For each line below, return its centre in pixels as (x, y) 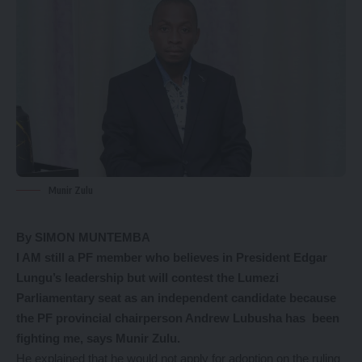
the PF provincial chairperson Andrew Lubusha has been (178, 318)
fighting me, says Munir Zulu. (98, 338)
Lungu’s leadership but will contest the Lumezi (147, 277)
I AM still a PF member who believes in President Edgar (172, 257)
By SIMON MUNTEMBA (85, 237)
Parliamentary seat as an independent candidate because (176, 297)
